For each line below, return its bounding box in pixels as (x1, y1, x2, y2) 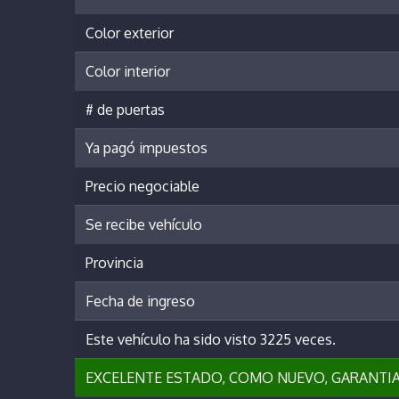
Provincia (85, 254, 143, 273)
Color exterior (85, 24, 174, 43)
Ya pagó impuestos (85, 139, 208, 158)
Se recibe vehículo (85, 216, 202, 234)
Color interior (85, 62, 170, 81)
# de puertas (85, 101, 165, 119)
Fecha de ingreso (85, 292, 195, 311)
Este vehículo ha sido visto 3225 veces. (85, 330, 336, 349)
